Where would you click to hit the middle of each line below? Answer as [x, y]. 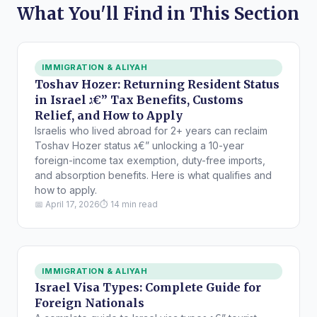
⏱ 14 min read [129, 204]
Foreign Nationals [90, 302]
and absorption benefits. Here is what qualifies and [153, 175]
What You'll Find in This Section [158, 14]
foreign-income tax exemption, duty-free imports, [150, 160]
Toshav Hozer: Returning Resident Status [157, 84]
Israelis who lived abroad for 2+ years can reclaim [151, 130]
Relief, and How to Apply [109, 115]
